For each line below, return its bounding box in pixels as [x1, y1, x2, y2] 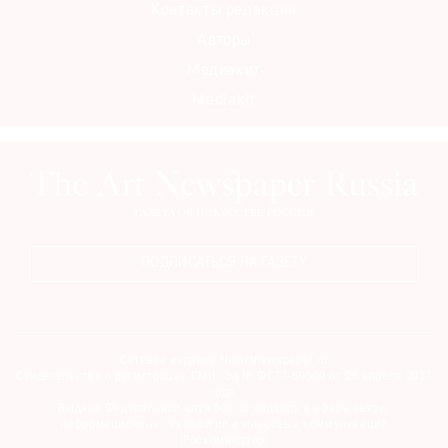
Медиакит [186, 63, 262, 80]
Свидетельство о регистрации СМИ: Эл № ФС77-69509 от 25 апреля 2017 [15, 370, 433, 383]
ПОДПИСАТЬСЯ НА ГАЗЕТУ [140, 255, 308, 271]
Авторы [197, 33, 251, 50]
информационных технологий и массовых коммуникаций [60, 418, 388, 431]
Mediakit [192, 93, 256, 110]
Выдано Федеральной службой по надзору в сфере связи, [58, 402, 390, 415]
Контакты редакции [151, 3, 297, 20]
